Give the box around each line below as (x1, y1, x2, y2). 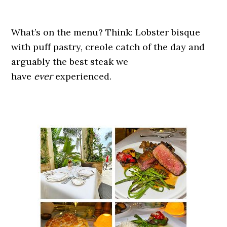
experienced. (55, 70, 112, 82)
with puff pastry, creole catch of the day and (11, 41, 205, 53)
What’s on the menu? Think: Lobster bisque (11, 26, 201, 38)
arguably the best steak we (11, 55, 129, 67)
